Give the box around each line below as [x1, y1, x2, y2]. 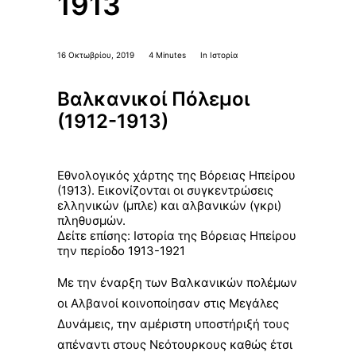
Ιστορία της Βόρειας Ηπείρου [133, 228, 296, 243]
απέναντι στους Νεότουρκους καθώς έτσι [57, 337, 292, 352]
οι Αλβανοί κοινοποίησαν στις [57, 296, 229, 311]
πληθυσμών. [57, 213, 126, 228]
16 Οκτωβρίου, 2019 [57, 50, 134, 60]
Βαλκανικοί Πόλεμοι [57, 87, 250, 110]
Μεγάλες [229, 296, 279, 311]
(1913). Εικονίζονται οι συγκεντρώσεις [57, 183, 273, 198]
